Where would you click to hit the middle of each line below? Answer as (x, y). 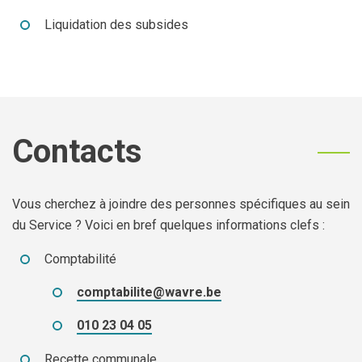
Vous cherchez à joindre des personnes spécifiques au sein (181, 204)
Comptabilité (80, 259)
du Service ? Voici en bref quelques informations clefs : (168, 225)
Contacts (81, 152)
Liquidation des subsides (116, 25)
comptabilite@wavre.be (149, 292)
